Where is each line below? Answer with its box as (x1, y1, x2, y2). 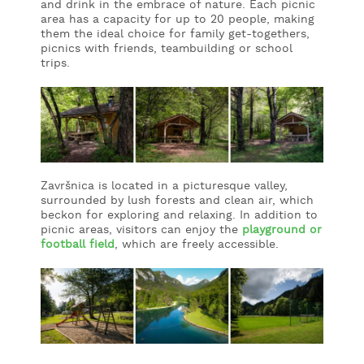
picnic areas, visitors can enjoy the (41, 222, 242, 237)
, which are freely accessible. (115, 236, 279, 252)
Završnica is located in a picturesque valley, (41, 178, 288, 193)
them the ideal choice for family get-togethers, (41, 27, 310, 41)
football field (41, 236, 115, 252)
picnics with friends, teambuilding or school (41, 41, 292, 56)
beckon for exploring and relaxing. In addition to (41, 207, 318, 223)
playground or (242, 222, 322, 237)
